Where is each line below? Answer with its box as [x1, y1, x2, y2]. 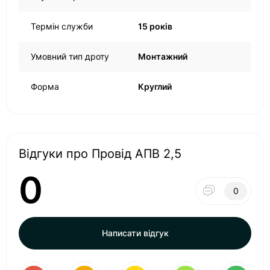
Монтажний [138, 51, 187, 61]
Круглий [138, 81, 172, 92]
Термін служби [31, 21, 93, 31]
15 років [138, 21, 172, 31]
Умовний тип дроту [31, 51, 109, 61]
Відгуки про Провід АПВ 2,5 [19, 146, 181, 161]
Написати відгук [101, 228, 169, 238]
